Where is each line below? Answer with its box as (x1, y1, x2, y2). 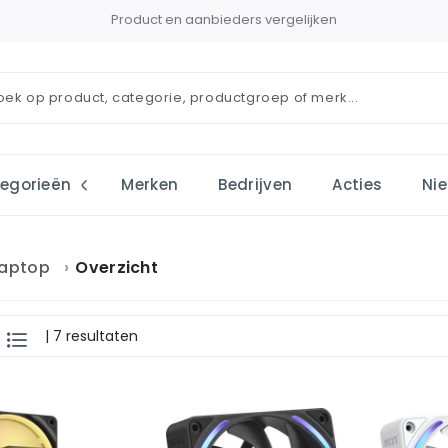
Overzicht (75, 256, 159, 279)
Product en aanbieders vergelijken (111, 10, 337, 29)
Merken (121, 174, 179, 195)
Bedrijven (218, 174, 293, 195)
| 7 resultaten (45, 325, 138, 346)
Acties (332, 174, 383, 195)
